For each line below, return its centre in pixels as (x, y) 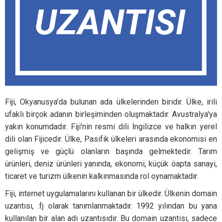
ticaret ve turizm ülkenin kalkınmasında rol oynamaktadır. (102, 176)
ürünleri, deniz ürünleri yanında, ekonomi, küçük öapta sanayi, (111, 164)
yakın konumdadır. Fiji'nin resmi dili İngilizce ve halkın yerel (111, 127)
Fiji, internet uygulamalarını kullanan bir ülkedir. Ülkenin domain (111, 194)
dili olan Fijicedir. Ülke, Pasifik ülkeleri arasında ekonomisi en (111, 139)
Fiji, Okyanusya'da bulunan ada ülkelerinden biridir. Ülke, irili (111, 102)
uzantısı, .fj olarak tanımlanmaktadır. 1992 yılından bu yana (111, 206)
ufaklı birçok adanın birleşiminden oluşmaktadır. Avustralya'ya (111, 114)
